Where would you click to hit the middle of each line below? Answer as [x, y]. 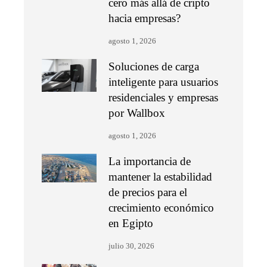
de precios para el [148, 192]
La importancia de [150, 161]
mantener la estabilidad [161, 177]
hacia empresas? [145, 18]
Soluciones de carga [154, 66]
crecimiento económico [162, 208]
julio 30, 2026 [132, 246]
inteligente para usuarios [164, 82]
